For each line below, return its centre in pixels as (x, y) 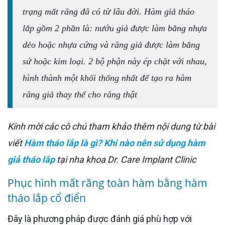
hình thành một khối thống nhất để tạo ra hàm (107, 78)
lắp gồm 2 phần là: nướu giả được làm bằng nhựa (115, 28)
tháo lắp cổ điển (47, 198)
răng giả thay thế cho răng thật (80, 95)
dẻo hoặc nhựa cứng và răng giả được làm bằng (111, 45)
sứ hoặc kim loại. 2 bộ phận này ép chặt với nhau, (115, 62)
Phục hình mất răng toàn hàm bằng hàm (107, 183)
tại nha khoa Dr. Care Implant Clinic (125, 160)
